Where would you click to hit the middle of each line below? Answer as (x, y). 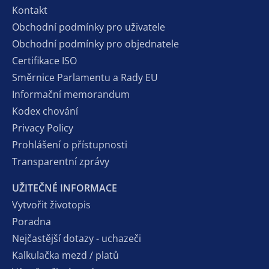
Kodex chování (45, 111)
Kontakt (30, 10)
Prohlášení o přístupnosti (70, 144)
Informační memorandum (71, 94)
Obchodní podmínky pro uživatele (89, 27)
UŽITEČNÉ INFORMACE (65, 188)
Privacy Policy (43, 128)
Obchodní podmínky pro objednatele (95, 44)
